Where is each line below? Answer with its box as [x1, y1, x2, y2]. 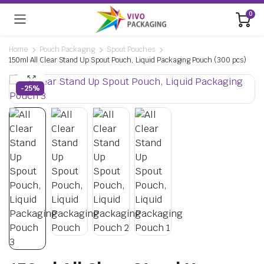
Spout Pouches [107, 45, 156, 54]
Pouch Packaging [39, 45, 95, 54]
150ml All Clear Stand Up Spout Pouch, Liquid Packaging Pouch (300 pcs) [9, 55, 246, 65]
